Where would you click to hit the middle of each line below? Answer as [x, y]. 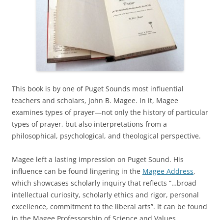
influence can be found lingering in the [77, 171]
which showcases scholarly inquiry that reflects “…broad [104, 183]
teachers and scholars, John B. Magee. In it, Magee [95, 100]
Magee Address [168, 171]
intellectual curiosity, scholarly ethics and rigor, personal [105, 194]
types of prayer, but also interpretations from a [89, 124]
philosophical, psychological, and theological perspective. [106, 136]
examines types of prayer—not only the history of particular [110, 112]
